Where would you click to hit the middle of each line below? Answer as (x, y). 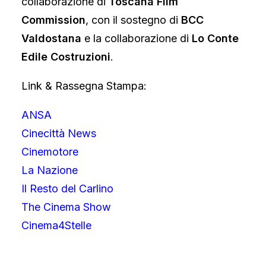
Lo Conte (214, 38)
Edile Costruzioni (66, 57)
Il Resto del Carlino (67, 189)
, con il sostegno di (133, 20)
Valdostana (53, 38)
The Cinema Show (66, 207)
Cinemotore (50, 152)
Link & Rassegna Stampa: (84, 86)
